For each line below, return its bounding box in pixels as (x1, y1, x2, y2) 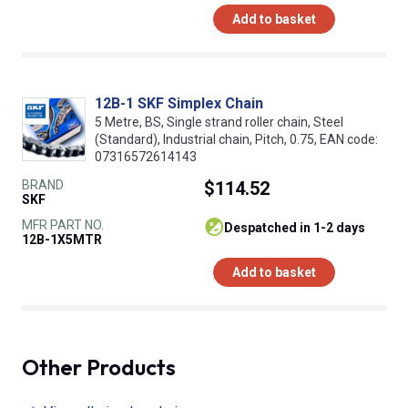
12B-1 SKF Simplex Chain (95, 95, 263, 113)
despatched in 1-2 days (233, 220, 365, 236)
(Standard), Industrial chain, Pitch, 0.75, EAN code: (95, 132, 378, 148)
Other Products (22, 353, 176, 382)
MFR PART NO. (22, 218, 104, 233)
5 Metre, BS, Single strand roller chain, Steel (95, 115, 343, 130)
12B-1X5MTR (22, 232, 102, 248)
